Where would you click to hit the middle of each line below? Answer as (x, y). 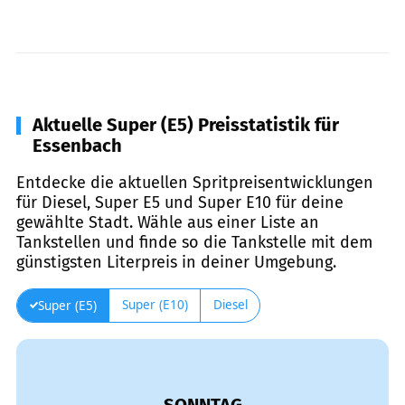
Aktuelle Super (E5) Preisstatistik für (186, 124)
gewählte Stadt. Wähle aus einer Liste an (168, 222)
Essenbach (77, 145)
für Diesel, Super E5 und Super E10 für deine (180, 202)
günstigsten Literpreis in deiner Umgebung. (176, 262)
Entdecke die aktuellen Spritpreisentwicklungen (195, 182)
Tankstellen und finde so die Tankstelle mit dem (194, 242)
